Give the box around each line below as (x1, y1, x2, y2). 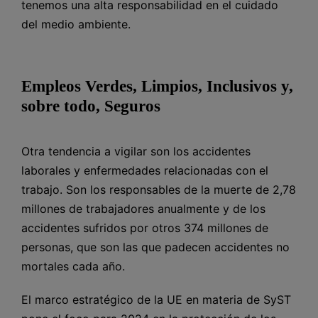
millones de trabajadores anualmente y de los (21, 201, 265, 216)
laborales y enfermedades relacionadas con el (21, 163, 268, 177)
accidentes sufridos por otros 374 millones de (21, 220, 268, 235)
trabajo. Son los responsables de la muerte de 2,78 (21, 182, 296, 197)
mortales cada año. (21, 258, 125, 273)
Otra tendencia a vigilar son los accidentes (21, 143, 251, 158)
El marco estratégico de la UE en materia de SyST (21, 292, 291, 307)
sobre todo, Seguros (21, 97, 160, 115)
